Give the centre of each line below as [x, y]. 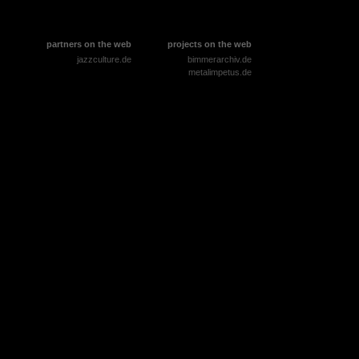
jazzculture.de [104, 60]
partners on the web [89, 44]
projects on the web [209, 44]
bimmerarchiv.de [219, 60]
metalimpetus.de [220, 72]
